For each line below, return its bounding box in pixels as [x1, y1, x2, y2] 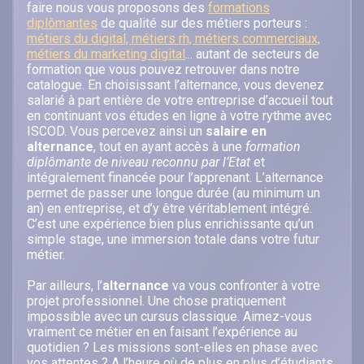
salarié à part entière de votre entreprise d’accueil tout [27, 93, 333, 109]
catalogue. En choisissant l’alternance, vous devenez [27, 77, 324, 93]
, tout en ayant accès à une [93, 139, 245, 155]
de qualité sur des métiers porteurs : [97, 15, 307, 32]
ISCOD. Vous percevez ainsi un [27, 123, 206, 140]
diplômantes [27, 15, 97, 32]
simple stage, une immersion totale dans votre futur [27, 232, 319, 248]
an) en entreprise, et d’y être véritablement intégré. [27, 201, 312, 217]
